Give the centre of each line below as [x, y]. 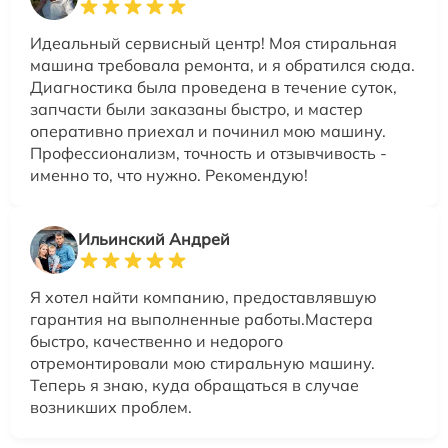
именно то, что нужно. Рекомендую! [169, 175]
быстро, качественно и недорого [156, 341]
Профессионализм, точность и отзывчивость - [208, 153]
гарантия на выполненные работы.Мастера [201, 319]
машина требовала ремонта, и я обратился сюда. [222, 65]
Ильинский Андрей [154, 239]
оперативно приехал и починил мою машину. [208, 131]
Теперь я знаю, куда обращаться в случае [194, 385]
